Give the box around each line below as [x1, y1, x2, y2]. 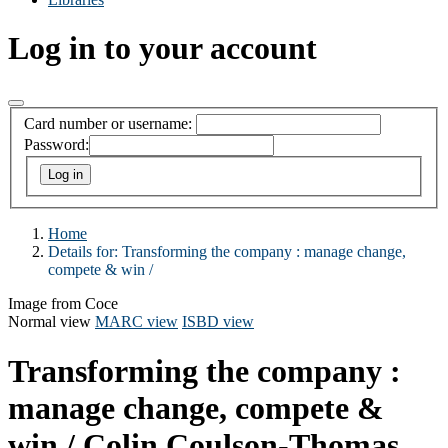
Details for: [48, 243, 122, 261]
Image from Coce [8, 295, 118, 313]
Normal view [8, 313, 91, 331]
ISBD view [182, 313, 254, 331]
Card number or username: [24, 115, 192, 133]
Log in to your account [8, 30, 317, 67]
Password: [24, 136, 89, 154]
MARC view [95, 313, 178, 331]
